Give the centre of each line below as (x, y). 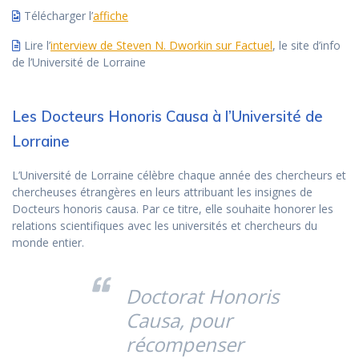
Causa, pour (179, 321)
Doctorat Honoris (202, 296)
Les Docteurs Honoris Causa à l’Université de (167, 117)
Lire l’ (36, 46)
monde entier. (48, 243)
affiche (111, 16)
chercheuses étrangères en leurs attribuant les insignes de (162, 192)
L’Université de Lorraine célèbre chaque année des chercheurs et (179, 175)
